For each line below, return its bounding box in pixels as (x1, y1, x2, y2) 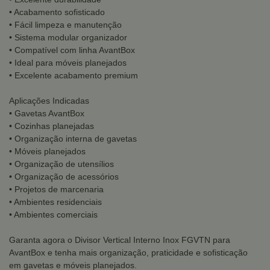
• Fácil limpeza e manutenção (9, 20, 122, 30)
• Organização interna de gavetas (9, 134, 137, 143)
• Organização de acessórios (9, 172, 119, 181)
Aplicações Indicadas (9, 96, 89, 105)
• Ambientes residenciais (9, 197, 102, 207)
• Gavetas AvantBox (9, 108, 84, 118)
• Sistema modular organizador (9, 33, 127, 42)
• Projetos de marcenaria (9, 184, 104, 194)
